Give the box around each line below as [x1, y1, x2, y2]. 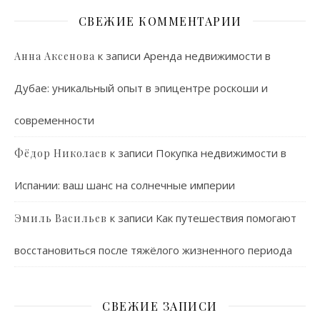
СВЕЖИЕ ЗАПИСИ [102, 298, 218, 314]
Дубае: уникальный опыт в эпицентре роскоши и [14, 80, 268, 95]
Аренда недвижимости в [144, 48, 271, 63]
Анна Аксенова [14, 49, 95, 63]
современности [14, 112, 94, 127]
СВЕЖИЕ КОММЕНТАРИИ [78, 13, 242, 29]
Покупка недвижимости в [156, 145, 286, 160]
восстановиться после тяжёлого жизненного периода [14, 242, 292, 257]
